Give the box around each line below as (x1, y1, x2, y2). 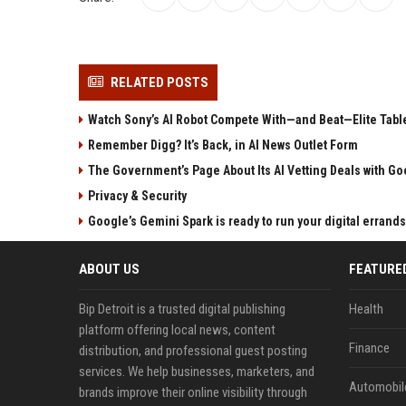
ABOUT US (79, 260, 140, 277)
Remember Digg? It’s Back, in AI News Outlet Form (88, 137, 358, 152)
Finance (348, 339, 390, 356)
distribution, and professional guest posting (79, 342, 307, 359)
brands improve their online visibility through (79, 383, 307, 401)
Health (348, 300, 383, 317)
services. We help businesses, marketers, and (79, 362, 314, 380)
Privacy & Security (88, 188, 187, 203)
